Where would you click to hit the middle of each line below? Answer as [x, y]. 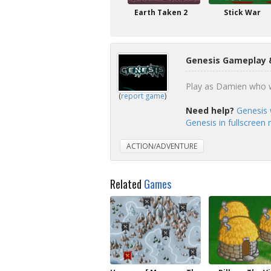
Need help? [210, 110]
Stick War [242, 12]
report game [143, 96]
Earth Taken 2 [161, 12]
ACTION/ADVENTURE [162, 146]
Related [127, 184]
